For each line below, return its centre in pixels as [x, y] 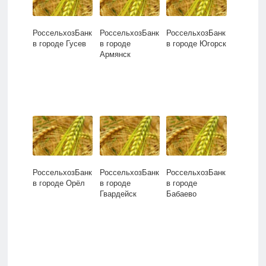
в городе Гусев [59, 43]
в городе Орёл [58, 183]
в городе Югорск [197, 43]
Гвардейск [118, 194]
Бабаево [182, 194]
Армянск [115, 54]
